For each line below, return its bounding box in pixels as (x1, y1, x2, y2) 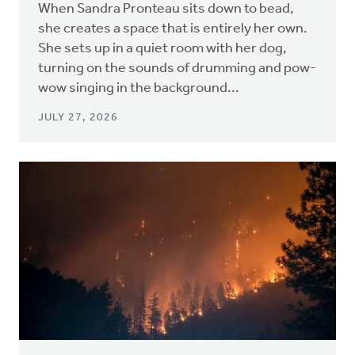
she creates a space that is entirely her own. (38, 21, 307, 36)
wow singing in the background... (38, 80, 239, 96)
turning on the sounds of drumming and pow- (38, 60, 316, 76)
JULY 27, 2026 (38, 111, 118, 124)
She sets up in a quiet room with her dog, (38, 40, 287, 56)
